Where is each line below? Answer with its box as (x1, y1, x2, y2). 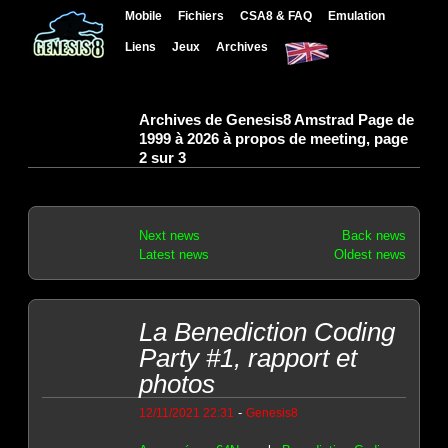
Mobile (125, 9, 163, 22)
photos (138, 369, 215, 400)
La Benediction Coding (138, 317, 395, 348)
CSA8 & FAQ (240, 9, 313, 22)
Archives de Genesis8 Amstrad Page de (138, 110, 414, 128)
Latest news (138, 246, 209, 262)
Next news (138, 227, 200, 243)
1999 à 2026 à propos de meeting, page (138, 129, 408, 147)
